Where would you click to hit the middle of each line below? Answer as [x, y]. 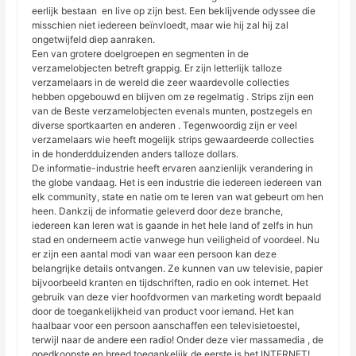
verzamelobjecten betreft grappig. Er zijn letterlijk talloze [157, 68]
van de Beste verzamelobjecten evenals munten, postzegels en [172, 111]
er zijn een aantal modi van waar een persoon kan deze [155, 254]
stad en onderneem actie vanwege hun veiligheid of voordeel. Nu [176, 240]
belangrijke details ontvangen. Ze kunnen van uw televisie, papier [178, 269]
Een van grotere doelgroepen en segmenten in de [141, 54]
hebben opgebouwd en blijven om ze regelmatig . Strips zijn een [173, 97]
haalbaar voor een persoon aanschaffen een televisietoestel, [166, 326]
